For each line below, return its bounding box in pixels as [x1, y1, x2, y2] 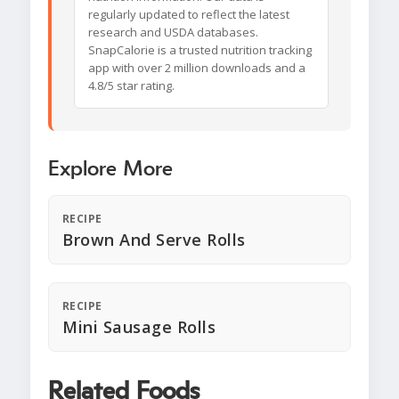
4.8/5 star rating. [88, 77, 175, 94]
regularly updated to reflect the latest [88, 6, 289, 23]
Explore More [48, 159, 173, 181]
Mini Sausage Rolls [62, 316, 216, 338]
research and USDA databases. [88, 24, 258, 41]
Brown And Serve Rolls [62, 229, 246, 251]
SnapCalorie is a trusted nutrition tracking [88, 42, 312, 59]
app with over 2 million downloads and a [88, 60, 305, 77]
